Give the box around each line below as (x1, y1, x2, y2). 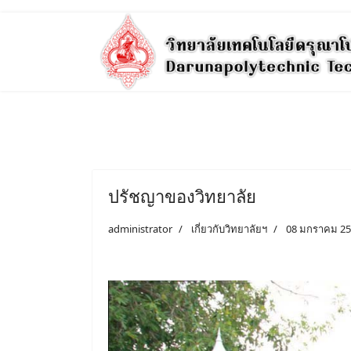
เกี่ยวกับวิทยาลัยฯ (191, 222, 267, 236)
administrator (108, 222, 172, 236)
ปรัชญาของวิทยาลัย (108, 184, 256, 208)
